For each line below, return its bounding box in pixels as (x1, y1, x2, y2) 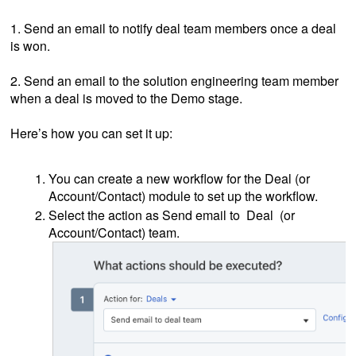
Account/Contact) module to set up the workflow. (48, 187, 322, 206)
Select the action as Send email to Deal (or (48, 206, 296, 225)
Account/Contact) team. (48, 223, 180, 242)
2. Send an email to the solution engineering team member (10, 72, 339, 91)
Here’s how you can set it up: (10, 124, 173, 143)
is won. (10, 37, 51, 56)
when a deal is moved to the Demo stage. (10, 89, 243, 108)
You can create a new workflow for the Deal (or (48, 169, 311, 188)
